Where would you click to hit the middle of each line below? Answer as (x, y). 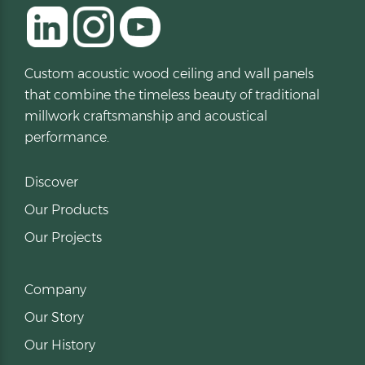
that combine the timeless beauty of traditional (172, 95)
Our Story (54, 318)
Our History (60, 345)
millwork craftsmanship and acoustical (146, 117)
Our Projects (63, 238)
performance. (67, 138)
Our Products (66, 210)
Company (55, 290)
